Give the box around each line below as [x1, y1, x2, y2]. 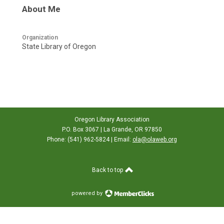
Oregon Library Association [74, 116, 149, 123]
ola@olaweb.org [132, 136, 177, 143]
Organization [22, 34, 58, 41]
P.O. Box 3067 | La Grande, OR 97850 [62, 126, 162, 133]
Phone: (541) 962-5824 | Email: [47, 136, 132, 143]
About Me [22, 4, 60, 14]
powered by [71, 190, 104, 197]
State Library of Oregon [22, 42, 96, 51]
